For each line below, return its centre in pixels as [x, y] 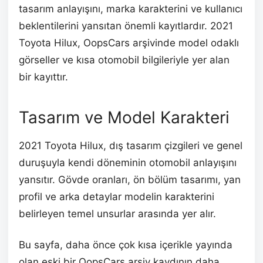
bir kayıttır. [43, 77]
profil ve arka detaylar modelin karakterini [117, 196]
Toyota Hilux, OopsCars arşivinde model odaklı [129, 43]
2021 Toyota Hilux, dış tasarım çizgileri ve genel [131, 145]
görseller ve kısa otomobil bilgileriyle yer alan [124, 60]
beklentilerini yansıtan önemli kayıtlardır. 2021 [126, 26]
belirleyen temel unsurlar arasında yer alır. [117, 213]
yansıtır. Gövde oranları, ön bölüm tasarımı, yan [130, 179]
